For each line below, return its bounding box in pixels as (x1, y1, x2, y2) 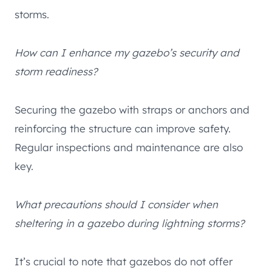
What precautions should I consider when (15, 197, 218, 211)
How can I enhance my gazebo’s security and (15, 46, 239, 59)
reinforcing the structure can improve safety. (15, 121, 231, 135)
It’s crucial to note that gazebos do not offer (15, 254, 233, 268)
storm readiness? (15, 64, 98, 78)
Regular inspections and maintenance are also (15, 140, 243, 154)
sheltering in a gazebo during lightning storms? (15, 216, 245, 229)
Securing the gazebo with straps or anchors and (15, 103, 250, 116)
